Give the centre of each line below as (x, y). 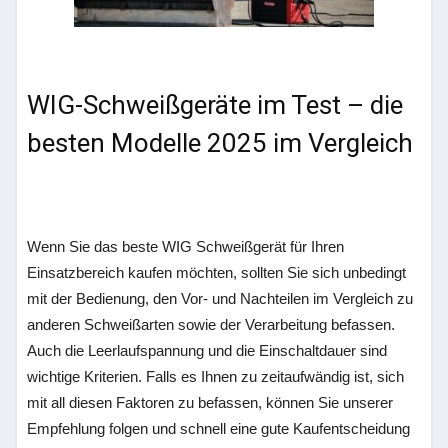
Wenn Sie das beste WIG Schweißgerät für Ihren (186, 246)
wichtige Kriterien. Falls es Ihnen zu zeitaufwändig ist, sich (216, 376)
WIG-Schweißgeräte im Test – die (215, 105)
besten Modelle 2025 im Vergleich (220, 143)
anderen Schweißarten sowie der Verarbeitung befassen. (211, 324)
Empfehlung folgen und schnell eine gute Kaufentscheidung (219, 428)
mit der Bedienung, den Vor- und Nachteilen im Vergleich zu (220, 298)
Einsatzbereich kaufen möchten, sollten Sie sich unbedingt (217, 272)
